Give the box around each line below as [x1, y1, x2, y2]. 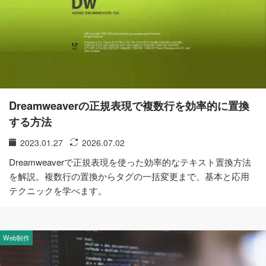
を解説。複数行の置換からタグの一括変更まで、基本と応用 [9, 170, 249, 182]
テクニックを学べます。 [9, 184, 107, 197]
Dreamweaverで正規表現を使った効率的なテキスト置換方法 [9, 156, 251, 168]
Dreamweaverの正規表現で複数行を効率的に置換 [9, 97, 249, 113]
